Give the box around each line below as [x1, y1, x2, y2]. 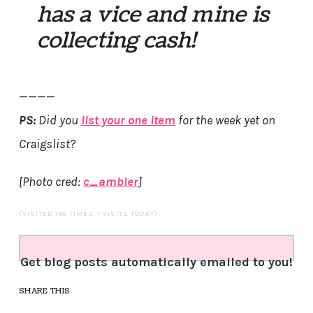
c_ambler [82, 174, 138, 190]
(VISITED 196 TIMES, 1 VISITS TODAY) [18, 210, 158, 219]
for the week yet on [175, 112, 275, 129]
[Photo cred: [18, 174, 83, 190]
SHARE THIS [18, 286, 71, 297]
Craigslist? [18, 136, 75, 152]
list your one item [80, 112, 175, 129]
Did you [35, 112, 81, 129]
